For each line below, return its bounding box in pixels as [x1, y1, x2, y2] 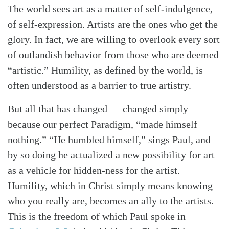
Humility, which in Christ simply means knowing [8, 180, 213, 192]
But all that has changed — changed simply [8, 103, 188, 115]
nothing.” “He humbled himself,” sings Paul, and [8, 134, 211, 146]
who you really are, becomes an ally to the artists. [8, 195, 214, 207]
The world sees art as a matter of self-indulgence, [8, 3, 213, 15]
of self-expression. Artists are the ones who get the [8, 18, 218, 30]
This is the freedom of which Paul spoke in [8, 211, 186, 222]
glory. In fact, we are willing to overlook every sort [8, 34, 220, 45]
